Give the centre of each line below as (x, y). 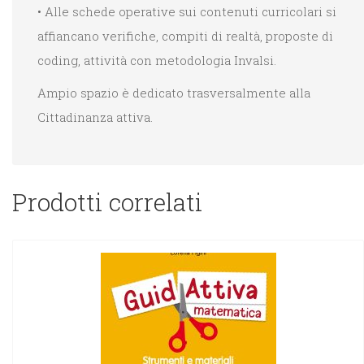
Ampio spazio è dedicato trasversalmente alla (174, 93)
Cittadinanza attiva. (95, 117)
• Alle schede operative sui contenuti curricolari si (187, 12)
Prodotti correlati (108, 201)
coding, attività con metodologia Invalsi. (157, 61)
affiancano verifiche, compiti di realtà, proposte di (185, 36)
